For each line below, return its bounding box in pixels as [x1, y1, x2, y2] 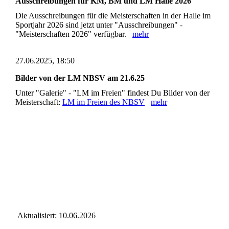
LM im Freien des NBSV [62, 98, 145, 107]
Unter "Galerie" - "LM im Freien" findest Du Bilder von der [15, 88, 210, 98]
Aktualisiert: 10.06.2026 [15, 211, 96, 220]
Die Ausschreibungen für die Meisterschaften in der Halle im [15, 11, 211, 20]
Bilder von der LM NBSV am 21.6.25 [15, 74, 145, 83]
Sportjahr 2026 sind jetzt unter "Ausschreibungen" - [15, 20, 182, 30]
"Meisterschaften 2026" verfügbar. [15, 30, 132, 39]
